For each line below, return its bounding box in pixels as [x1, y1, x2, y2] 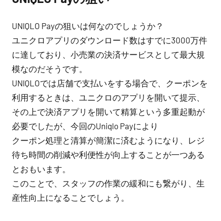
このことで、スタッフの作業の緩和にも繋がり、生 [12, 178, 205, 188]
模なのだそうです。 [12, 64, 87, 74]
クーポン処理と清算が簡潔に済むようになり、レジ [12, 135, 205, 146]
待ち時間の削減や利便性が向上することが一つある [12, 149, 205, 160]
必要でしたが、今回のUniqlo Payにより [12, 121, 158, 131]
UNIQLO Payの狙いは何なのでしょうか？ [12, 21, 164, 31]
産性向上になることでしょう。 [12, 192, 129, 203]
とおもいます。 [12, 164, 71, 174]
